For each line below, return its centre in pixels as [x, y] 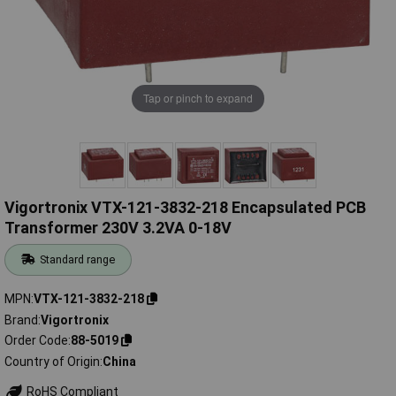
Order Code [36, 341]
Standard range [78, 260]
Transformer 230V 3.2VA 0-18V [118, 228]
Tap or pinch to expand [198, 98]
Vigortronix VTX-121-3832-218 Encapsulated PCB [185, 208]
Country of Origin [52, 361]
